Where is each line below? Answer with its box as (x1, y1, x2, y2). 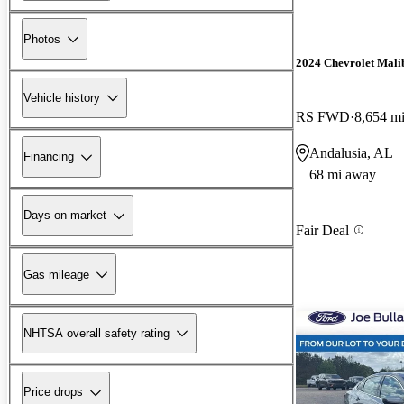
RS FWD (296, 108, 350, 124)
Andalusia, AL (309, 144, 393, 161)
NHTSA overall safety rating (23, 326, 170, 340)
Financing (23, 150, 74, 164)
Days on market (23, 208, 106, 223)
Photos (23, 32, 60, 46)
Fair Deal (296, 222, 349, 238)
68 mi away (309, 166, 376, 182)
